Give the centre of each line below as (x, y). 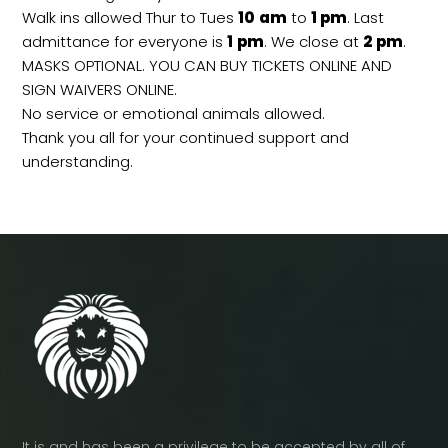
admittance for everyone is (125, 41)
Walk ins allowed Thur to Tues (130, 17)
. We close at (314, 41)
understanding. (78, 161)
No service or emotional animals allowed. (174, 113)
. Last (366, 17)
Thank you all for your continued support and (186, 137)
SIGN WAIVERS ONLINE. (100, 89)
